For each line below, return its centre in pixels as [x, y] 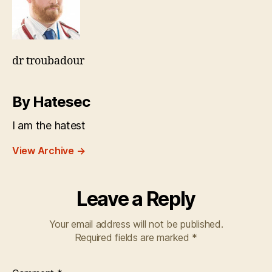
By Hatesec [51, 101]
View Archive [44, 150]
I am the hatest [49, 125]
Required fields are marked [133, 237]
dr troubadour [48, 61]
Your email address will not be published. [136, 224]
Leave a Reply [136, 199]
